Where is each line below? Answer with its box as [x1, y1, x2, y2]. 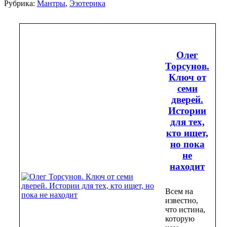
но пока [170, 138, 205, 149]
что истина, [165, 205, 205, 214]
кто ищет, [166, 127, 208, 138]
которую [165, 214, 195, 223]
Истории [168, 105, 206, 116]
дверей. [171, 94, 203, 105]
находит [170, 161, 205, 172]
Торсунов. [165, 60, 209, 71]
